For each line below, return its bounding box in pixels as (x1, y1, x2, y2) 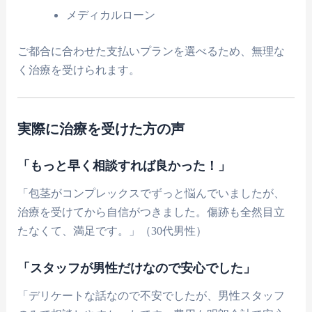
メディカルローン (65, 8, 155, 22)
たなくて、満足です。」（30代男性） (17, 224, 208, 238)
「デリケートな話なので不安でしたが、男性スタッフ (17, 288, 286, 302)
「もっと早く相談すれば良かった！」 (17, 158, 231, 173)
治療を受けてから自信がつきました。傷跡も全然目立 (17, 205, 286, 219)
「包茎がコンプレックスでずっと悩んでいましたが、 (17, 187, 286, 201)
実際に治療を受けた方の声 (17, 121, 185, 137)
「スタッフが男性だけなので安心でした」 (17, 260, 256, 275)
